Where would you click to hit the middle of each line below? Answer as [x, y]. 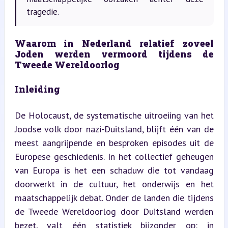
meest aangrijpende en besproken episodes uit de [114, 142]
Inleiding [37, 89]
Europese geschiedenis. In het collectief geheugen [114, 156]
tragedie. [42, 11]
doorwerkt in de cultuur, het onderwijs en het [114, 184]
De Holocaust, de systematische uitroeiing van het [114, 115]
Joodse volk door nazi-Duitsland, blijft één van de [114, 129]
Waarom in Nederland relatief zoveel [114, 43]
